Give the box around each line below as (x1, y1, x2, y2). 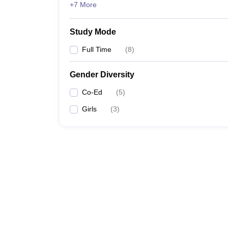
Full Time (82, 45, 111, 53)
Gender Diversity (70, 70, 134, 79)
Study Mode (70, 27, 116, 36)
